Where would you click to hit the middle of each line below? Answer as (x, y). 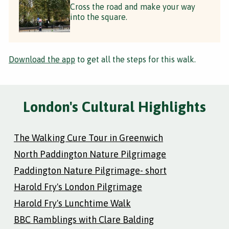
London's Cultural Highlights (114, 107)
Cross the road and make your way (133, 6)
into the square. (99, 17)
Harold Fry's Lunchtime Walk (72, 203)
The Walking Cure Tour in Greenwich (88, 138)
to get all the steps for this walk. (135, 59)
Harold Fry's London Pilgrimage (78, 187)
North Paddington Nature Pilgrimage (90, 154)
